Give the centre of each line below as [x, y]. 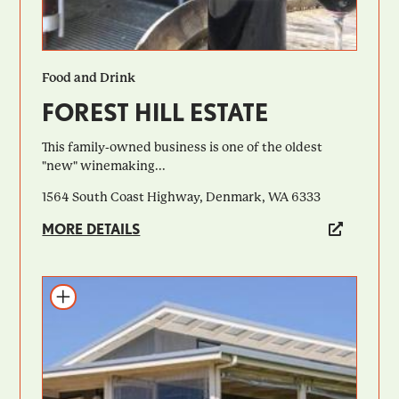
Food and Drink [89, 77]
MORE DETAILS [91, 229]
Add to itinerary [98, 293]
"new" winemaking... [104, 166]
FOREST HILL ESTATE [155, 112]
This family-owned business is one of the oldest [183, 147]
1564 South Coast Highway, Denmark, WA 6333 [182, 197]
